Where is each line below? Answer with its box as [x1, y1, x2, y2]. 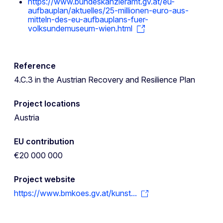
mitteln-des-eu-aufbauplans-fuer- [28, 14, 148, 25]
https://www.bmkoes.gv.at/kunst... [14, 188, 137, 198]
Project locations [14, 98, 80, 109]
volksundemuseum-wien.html [28, 23, 132, 34]
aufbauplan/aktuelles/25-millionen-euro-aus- [28, 5, 189, 16]
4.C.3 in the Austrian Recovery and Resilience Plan [14, 74, 195, 85]
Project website [14, 174, 75, 184]
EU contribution [14, 136, 74, 146]
